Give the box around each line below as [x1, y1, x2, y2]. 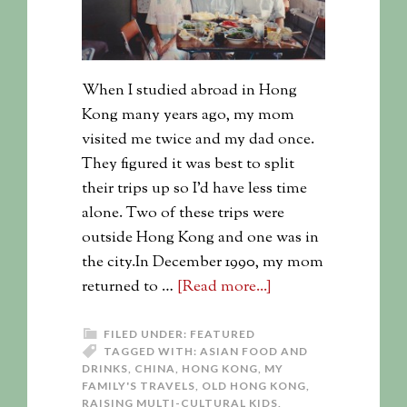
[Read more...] [177, 275, 271, 298]
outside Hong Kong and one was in [82, 226, 319, 249]
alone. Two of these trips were [82, 202, 284, 224]
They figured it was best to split [82, 153, 294, 175]
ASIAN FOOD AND [200, 343, 308, 358]
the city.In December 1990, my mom [82, 251, 323, 273]
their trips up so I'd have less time [82, 177, 307, 200]
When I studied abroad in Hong [82, 79, 297, 102]
